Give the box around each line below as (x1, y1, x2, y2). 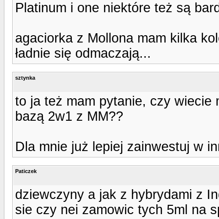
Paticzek (15, 168, 37, 174)
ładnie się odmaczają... (15, 45, 151, 61)
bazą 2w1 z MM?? (15, 109, 123, 124)
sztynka (15, 74, 35, 81)
